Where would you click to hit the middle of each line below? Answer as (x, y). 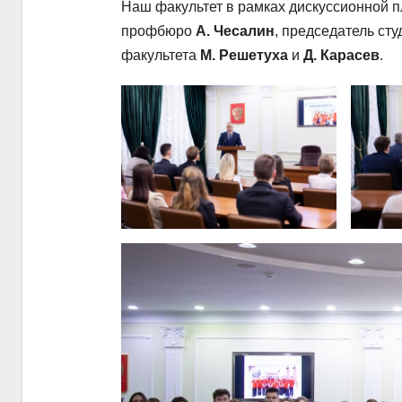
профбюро (158, 31)
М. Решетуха (244, 56)
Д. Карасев (341, 56)
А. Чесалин (235, 31)
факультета (161, 56)
